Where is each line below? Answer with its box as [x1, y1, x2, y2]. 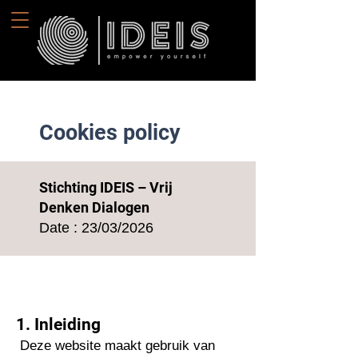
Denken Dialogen [39, 199, 149, 216]
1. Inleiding [16, 315, 101, 334]
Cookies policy [39, 120, 181, 145]
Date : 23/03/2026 [39, 220, 153, 236]
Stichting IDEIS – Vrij [39, 179, 173, 196]
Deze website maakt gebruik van [20, 338, 215, 353]
